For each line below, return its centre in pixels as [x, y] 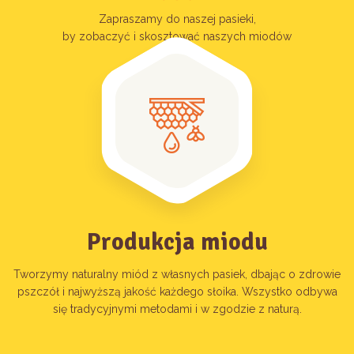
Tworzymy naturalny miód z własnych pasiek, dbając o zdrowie [177, 275]
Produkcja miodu [177, 243]
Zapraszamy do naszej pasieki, [177, 19]
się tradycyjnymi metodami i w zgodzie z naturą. [177, 309]
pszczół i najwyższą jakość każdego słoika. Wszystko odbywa [177, 292]
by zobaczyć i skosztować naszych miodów [177, 37]
